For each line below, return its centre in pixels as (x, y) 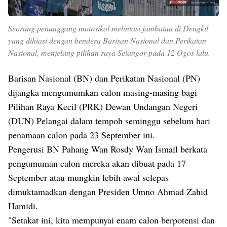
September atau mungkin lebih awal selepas (88, 178)
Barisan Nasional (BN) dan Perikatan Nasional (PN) (104, 78)
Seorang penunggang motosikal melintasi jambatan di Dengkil (108, 28)
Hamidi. (25, 206)
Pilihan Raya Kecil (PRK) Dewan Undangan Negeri (103, 107)
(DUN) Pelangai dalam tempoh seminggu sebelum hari (109, 121)
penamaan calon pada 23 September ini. (83, 135)
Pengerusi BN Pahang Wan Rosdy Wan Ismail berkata (108, 149)
